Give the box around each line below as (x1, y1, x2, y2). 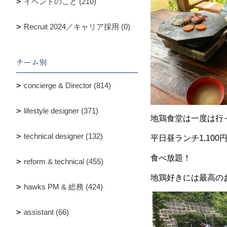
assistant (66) (24, 208, 69, 216)
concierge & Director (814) (24, 81, 111, 90)
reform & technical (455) (24, 157, 103, 166)
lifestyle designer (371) (24, 106, 98, 115)
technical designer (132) (24, 132, 103, 140)
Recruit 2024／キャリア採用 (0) (24, 22, 130, 31)
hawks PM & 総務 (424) (24, 182, 103, 191)
